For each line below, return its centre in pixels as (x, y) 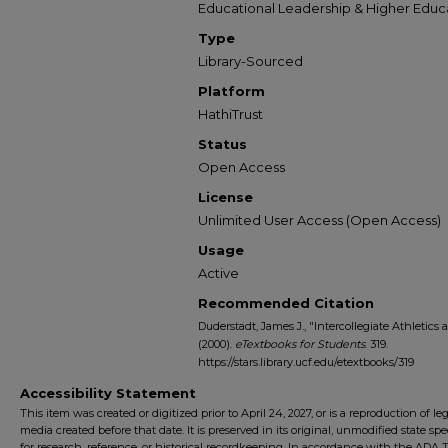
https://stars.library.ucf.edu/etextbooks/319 (306, 362)
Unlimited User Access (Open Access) (319, 220)
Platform (231, 91)
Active (218, 273)
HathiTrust (230, 114)
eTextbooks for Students (300, 344)
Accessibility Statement (108, 393)
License (225, 197)
